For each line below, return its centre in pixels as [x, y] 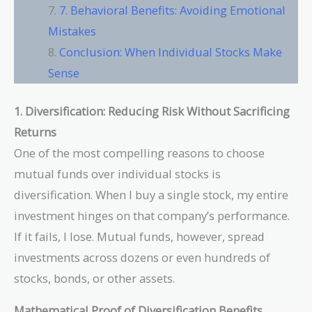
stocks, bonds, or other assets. [94, 278]
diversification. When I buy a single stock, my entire [151, 194]
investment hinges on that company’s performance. [152, 215]
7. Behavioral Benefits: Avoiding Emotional [173, 10]
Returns [35, 132]
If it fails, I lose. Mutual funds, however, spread [139, 236]
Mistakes [72, 31]
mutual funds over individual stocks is [117, 173]
